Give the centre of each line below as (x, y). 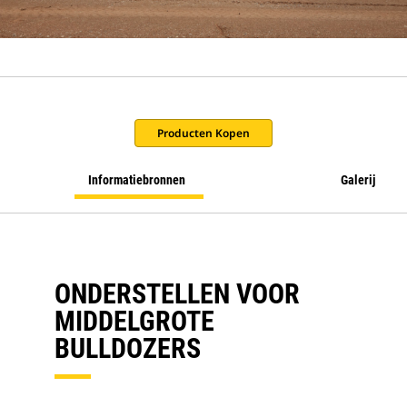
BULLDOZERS (128, 348)
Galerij (358, 180)
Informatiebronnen (137, 180)
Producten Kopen (203, 133)
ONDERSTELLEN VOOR (177, 294)
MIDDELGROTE (134, 321)
